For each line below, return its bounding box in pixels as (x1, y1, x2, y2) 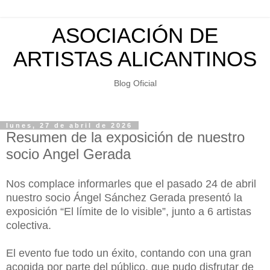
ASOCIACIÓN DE (52, 24, 218, 47)
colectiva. (6, 219, 51, 232)
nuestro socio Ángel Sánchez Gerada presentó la (6, 192, 242, 204)
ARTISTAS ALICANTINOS (13, 48, 257, 71)
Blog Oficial (113, 78, 157, 88)
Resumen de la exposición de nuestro (6, 129, 245, 146)
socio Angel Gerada (6, 146, 131, 163)
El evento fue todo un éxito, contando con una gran (6, 247, 251, 260)
